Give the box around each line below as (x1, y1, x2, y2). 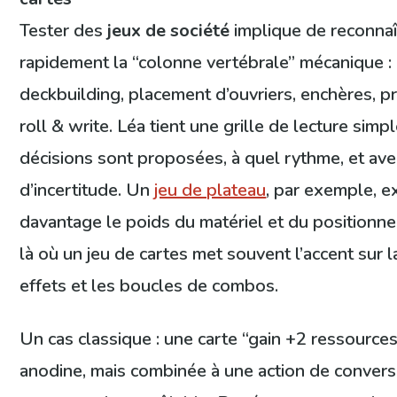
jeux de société (107, 18, 230, 43)
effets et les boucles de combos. (19, 273, 279, 298)
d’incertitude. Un (19, 177, 155, 202)
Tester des (19, 18, 108, 43)
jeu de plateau (154, 177, 267, 202)
